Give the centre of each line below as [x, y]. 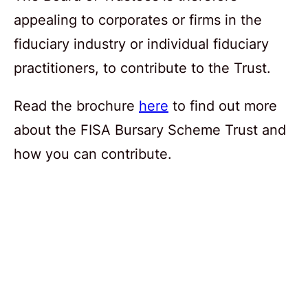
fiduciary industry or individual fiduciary [141, 44]
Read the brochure [76, 106]
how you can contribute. [93, 154]
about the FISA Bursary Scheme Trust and [150, 130]
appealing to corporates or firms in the [138, 20]
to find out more [223, 106]
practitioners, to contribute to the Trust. [142, 68]
